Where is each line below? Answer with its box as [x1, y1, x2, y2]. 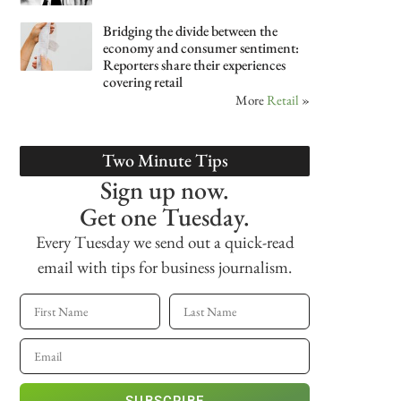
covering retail [103, 73, 183, 92]
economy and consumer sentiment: [103, 38, 300, 58]
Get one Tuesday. [80, 200, 251, 234]
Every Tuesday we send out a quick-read [35, 231, 294, 254]
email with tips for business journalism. [38, 256, 293, 279]
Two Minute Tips [101, 149, 228, 173]
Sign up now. [100, 174, 230, 207]
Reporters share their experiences [103, 55, 286, 75]
